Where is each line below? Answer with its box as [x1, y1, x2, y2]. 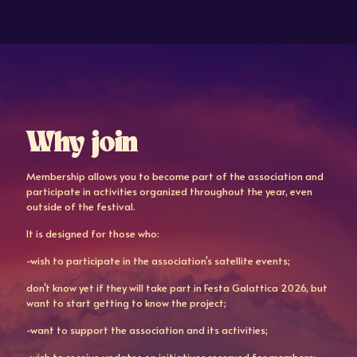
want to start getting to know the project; [26, 296, 226, 310]
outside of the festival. [26, 199, 135, 214]
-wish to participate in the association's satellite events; [26, 253, 290, 268]
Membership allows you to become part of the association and [26, 169, 324, 183]
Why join [26, 131, 137, 158]
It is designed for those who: [26, 226, 159, 241]
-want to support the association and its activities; [26, 323, 268, 337]
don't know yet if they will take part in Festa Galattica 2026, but [26, 280, 328, 295]
